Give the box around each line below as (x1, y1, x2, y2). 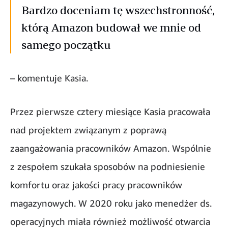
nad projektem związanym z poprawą (10, 124, 166, 136)
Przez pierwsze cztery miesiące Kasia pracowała (10, 106, 210, 118)
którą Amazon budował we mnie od (21, 21, 201, 35)
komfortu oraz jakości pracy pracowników (10, 179, 182, 191)
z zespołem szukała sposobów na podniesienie (10, 161, 205, 173)
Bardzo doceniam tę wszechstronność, (21, 4, 215, 17)
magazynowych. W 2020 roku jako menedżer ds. (10, 197, 212, 209)
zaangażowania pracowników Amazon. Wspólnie (10, 142, 211, 154)
